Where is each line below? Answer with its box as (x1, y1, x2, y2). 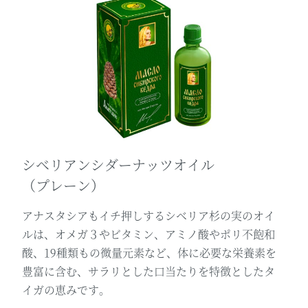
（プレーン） (22, 175, 105, 195)
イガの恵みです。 (22, 281, 111, 298)
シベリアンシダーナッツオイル (22, 154, 215, 175)
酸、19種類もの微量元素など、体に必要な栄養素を (22, 244, 277, 261)
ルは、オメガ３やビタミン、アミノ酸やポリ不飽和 (22, 225, 276, 242)
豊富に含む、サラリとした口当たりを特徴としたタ (22, 263, 276, 279)
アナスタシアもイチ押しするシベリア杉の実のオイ (22, 207, 276, 223)
